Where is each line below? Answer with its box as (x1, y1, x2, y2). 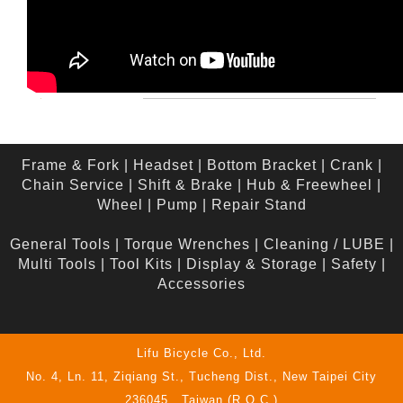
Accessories (157, 276, 246, 292)
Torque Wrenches (123, 237, 250, 253)
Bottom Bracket (206, 157, 317, 174)
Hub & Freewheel (246, 177, 372, 193)
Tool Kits (109, 256, 173, 273)
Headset (132, 157, 193, 174)
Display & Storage (185, 256, 318, 273)
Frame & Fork (21, 157, 120, 174)
